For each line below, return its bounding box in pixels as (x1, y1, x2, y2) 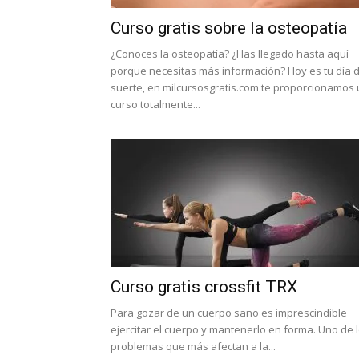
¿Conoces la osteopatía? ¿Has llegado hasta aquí (111, 46, 349, 61)
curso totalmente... (111, 97, 200, 111)
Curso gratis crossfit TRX (111, 277, 297, 296)
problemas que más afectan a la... (111, 339, 276, 353)
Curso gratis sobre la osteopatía (111, 18, 347, 38)
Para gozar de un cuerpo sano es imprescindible (111, 305, 347, 320)
